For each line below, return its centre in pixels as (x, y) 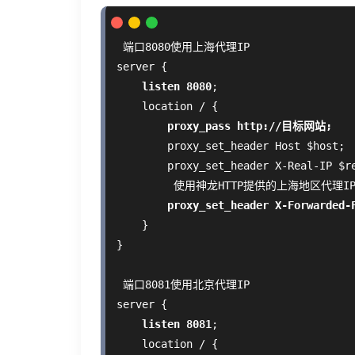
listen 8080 (177, 87)
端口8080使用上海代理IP (183, 47)
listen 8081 (177, 324)
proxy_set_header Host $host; (231, 146)
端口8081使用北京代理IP (183, 285)
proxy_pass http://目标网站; (250, 126)
